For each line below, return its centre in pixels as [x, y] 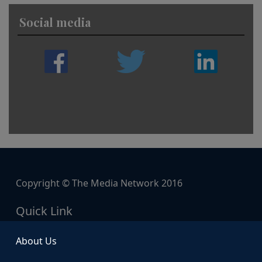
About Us [36, 241]
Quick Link [44, 211]
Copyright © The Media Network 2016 [99, 183]
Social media [55, 22]
